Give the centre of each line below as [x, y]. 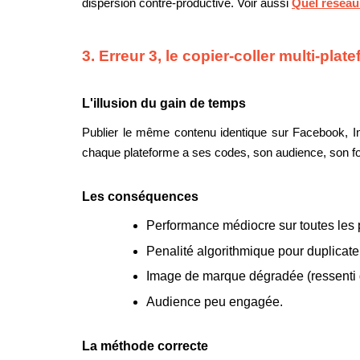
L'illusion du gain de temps [164, 104]
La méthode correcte [145, 346]
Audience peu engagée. [215, 302]
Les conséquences [140, 197]
